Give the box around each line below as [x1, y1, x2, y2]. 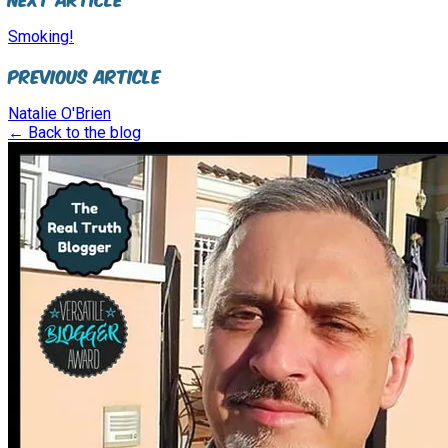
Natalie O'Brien [8, 103, 111, 123]
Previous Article [8, 61, 161, 88]
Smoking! [8, 26, 74, 46]
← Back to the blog [8, 122, 141, 142]
